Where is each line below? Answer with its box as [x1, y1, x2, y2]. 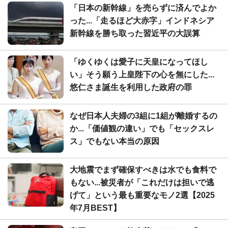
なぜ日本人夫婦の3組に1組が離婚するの [70, 111, 217, 120]
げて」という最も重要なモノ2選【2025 [70, 190, 215, 199]
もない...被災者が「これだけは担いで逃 [70, 178, 214, 187]
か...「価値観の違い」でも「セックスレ [70, 124, 214, 133]
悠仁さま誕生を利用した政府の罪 [70, 82, 192, 92]
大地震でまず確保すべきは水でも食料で [70, 165, 216, 174]
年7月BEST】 [70, 203, 121, 212]
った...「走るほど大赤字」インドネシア [70, 16, 214, 25]
